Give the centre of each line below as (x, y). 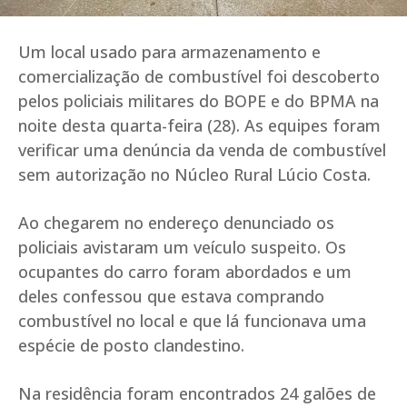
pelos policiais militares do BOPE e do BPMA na (199, 101)
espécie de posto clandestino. (131, 346)
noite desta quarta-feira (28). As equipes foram (199, 126)
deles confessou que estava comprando (171, 297)
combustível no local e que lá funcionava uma (192, 321)
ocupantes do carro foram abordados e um (185, 272)
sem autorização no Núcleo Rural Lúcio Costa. (194, 175)
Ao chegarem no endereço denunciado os (176, 223)
